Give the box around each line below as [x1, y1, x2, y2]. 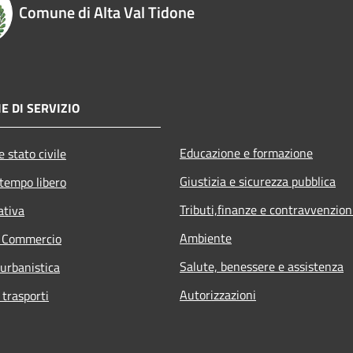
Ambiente [180, 228, 232, 247]
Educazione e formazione [180, 143, 313, 162]
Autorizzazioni [180, 284, 256, 304]
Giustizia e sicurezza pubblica [180, 171, 336, 191]
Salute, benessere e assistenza [180, 256, 344, 276]
